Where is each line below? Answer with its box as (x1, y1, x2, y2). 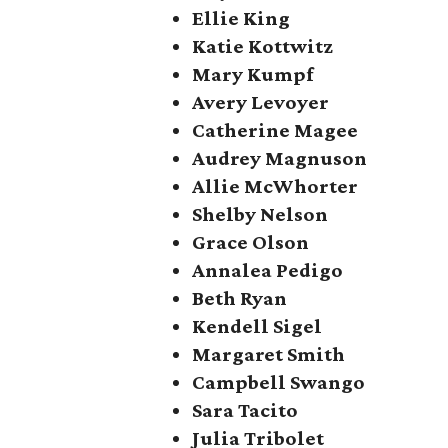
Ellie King (192, 6, 290, 30)
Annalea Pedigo (192, 258, 343, 282)
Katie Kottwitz (192, 34, 333, 58)
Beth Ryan (192, 286, 287, 310)
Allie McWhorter (192, 174, 358, 198)
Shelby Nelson (192, 202, 328, 226)
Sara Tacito (192, 398, 298, 422)
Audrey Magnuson (192, 146, 367, 170)
